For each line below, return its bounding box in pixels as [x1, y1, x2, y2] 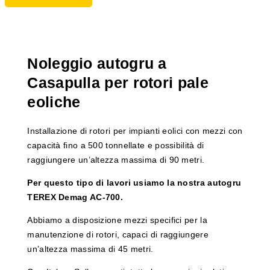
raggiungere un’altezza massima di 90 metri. [27, 155, 205, 165]
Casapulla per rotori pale [27, 74, 209, 91]
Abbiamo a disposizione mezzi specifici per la [27, 215, 207, 225]
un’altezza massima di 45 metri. [27, 244, 154, 254]
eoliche [27, 93, 81, 110]
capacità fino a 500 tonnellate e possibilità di [27, 140, 204, 151]
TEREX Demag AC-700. [27, 192, 124, 202]
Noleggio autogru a [27, 54, 167, 72]
